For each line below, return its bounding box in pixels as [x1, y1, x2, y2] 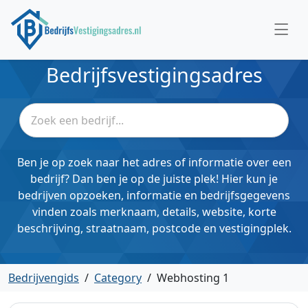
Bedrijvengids [8, 270, 79, 285]
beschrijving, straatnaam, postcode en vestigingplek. [16, 221, 291, 236]
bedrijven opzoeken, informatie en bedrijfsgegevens [18, 188, 290, 203]
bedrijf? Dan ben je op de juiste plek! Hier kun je [30, 171, 278, 186]
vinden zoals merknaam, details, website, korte [32, 204, 276, 219]
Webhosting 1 [157, 270, 229, 285]
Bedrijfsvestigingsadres [45, 61, 263, 88]
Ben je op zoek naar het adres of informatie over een [16, 155, 291, 170]
